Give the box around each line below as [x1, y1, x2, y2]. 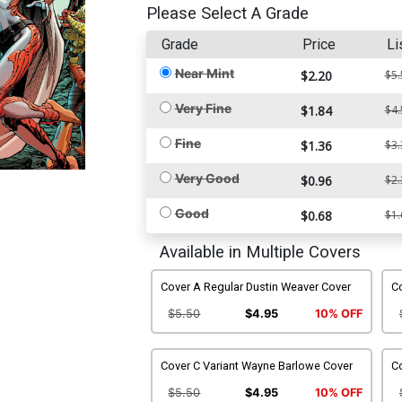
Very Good [174, 170, 240, 186]
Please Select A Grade [145, 3, 309, 23]
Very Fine [174, 100, 232, 116]
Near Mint [174, 65, 234, 81]
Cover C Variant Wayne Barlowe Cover [160, 358, 353, 372]
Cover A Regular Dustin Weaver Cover [160, 279, 351, 293]
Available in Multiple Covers [159, 241, 361, 262]
